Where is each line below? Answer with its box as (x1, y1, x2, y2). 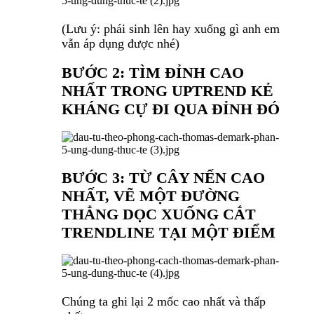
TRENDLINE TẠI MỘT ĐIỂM (62, 224, 275, 242)
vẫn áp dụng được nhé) (62, 36, 179, 51)
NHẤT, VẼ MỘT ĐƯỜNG (62, 187, 240, 205)
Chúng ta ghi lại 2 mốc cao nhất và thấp (62, 294, 266, 309)
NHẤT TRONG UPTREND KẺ (62, 82, 273, 100)
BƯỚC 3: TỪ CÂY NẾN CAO (62, 169, 265, 187)
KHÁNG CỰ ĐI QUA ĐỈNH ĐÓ (62, 100, 280, 118)
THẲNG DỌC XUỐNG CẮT (62, 205, 256, 224)
